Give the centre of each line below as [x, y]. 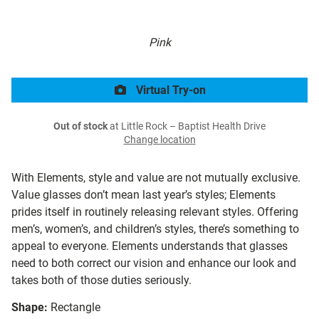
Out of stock [80, 127]
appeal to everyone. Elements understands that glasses [150, 246]
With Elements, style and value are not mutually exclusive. [156, 178]
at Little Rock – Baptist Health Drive [187, 127]
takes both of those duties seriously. [101, 281]
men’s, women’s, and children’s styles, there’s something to [155, 229]
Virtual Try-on [169, 90]
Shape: [30, 308]
